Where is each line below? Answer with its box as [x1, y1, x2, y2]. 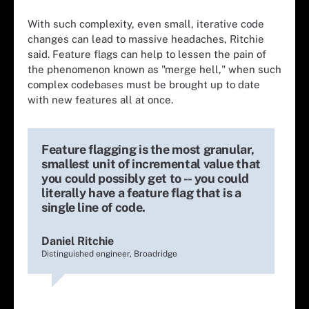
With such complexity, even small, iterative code [28, 18, 264, 30]
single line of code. [41, 200, 146, 215]
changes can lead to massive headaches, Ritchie [28, 33, 264, 45]
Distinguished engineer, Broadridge [41, 249, 177, 259]
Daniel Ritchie [41, 235, 114, 248]
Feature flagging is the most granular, [41, 142, 255, 157]
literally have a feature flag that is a [41, 186, 241, 200]
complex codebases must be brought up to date [28, 79, 260, 90]
